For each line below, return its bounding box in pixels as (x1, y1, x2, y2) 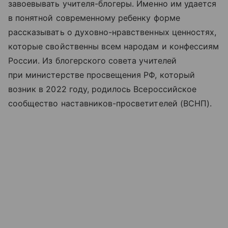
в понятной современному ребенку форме (8, 12, 180, 23)
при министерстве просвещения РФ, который (8, 69, 195, 80)
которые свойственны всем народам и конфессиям (8, 41, 219, 51)
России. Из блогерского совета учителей (8, 55, 177, 66)
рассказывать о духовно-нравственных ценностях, (8, 26, 217, 37)
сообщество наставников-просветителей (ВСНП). (8, 98, 212, 108)
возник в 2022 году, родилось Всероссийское (8, 83, 197, 94)
